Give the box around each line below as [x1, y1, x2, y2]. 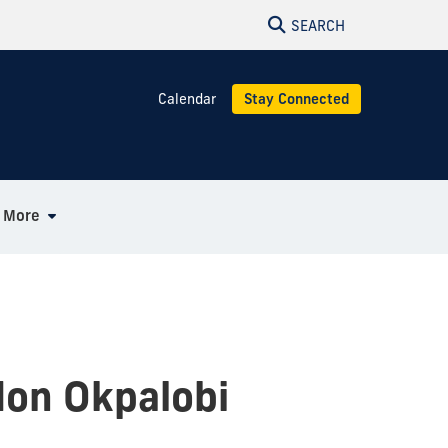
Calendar [158, 89, 216, 108]
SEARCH [291, 17, 345, 35]
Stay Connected [244, 89, 349, 108]
